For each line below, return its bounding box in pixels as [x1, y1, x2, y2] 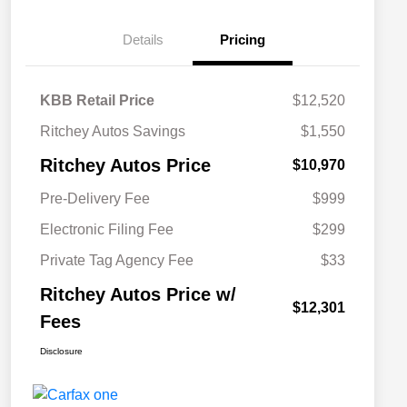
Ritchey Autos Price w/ [40, 284, 236, 305]
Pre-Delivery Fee [40, 191, 150, 207]
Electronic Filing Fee [40, 222, 174, 238]
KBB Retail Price [40, 93, 154, 109]
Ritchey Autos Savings [40, 124, 185, 140]
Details [122, 32, 164, 48]
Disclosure [40, 346, 83, 357]
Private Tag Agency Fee [40, 253, 194, 269]
